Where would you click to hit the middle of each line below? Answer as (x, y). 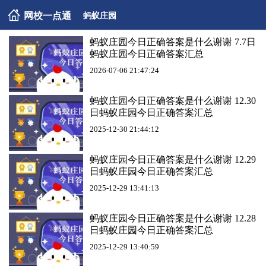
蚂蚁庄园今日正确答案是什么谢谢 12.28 (173, 218)
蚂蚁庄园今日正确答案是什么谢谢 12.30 (173, 101)
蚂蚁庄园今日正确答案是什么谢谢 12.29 (173, 159)
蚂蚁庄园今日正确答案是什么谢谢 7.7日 (173, 42)
